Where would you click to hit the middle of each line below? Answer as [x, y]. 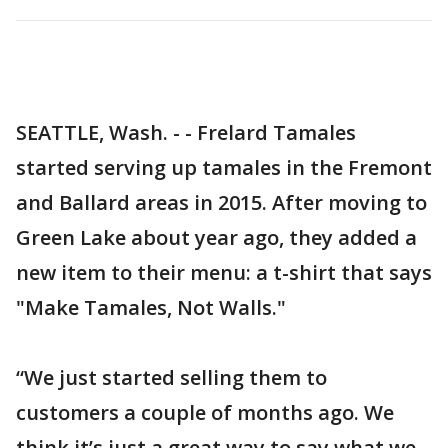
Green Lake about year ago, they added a [216, 237]
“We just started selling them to [171, 377]
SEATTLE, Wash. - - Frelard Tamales [186, 132]
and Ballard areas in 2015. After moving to [221, 202]
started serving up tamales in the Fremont [224, 167]
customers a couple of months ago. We [205, 412]
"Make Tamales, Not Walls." [151, 307]
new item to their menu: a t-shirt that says [224, 272]
